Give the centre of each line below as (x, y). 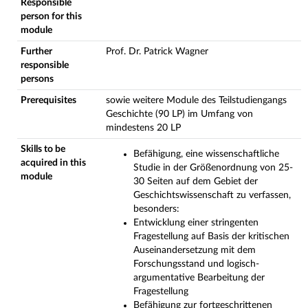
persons (37, 79)
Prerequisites (48, 100)
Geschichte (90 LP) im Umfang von (179, 114)
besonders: (156, 209)
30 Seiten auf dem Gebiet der (196, 181)
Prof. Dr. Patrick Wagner (157, 52)
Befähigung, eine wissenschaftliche (206, 154)
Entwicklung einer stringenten (196, 223)
